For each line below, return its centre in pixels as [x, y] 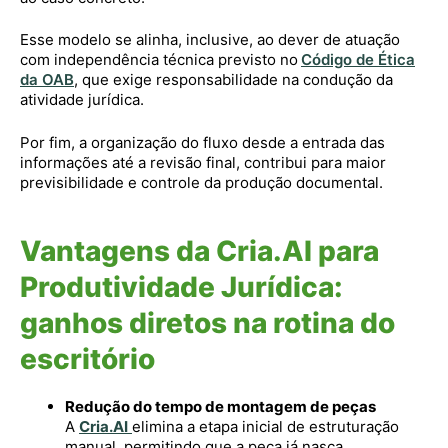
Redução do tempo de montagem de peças [220, 406]
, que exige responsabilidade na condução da [233, 79]
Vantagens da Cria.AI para [199, 250]
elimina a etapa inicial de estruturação [265, 426]
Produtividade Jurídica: [181, 286]
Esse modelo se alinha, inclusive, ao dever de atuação [210, 39]
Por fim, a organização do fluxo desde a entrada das [202, 142]
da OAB [47, 79]
